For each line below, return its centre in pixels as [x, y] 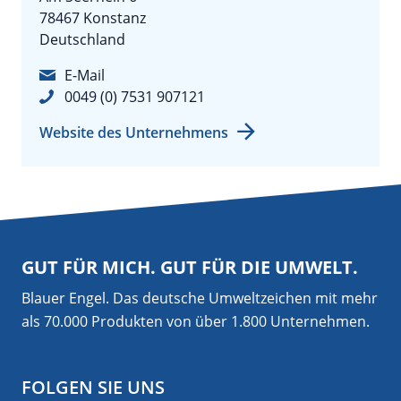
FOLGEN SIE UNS [93, 387]
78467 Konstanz [93, 18]
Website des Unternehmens [134, 132]
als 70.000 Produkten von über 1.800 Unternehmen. [196, 321]
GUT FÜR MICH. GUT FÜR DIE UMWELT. [190, 267]
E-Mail [85, 75]
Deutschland [82, 39]
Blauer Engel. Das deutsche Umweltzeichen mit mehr [200, 298]
